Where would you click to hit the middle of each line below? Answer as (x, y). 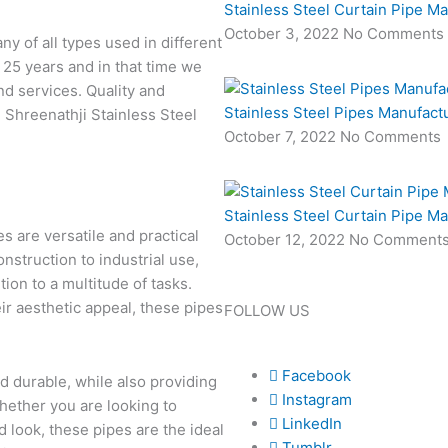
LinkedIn (310, 423)
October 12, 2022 (286, 239)
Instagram (315, 399)
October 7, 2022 (282, 136)
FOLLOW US (267, 310)
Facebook (314, 375)
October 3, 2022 (283, 33)
